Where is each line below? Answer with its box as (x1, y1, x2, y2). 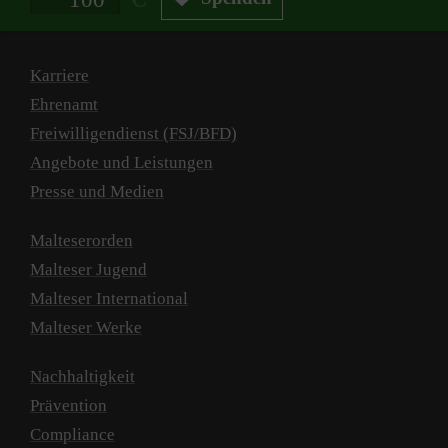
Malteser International (30, 289, 188, 309)
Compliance (30, 425, 115, 445)
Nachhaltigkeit (30, 367, 135, 387)
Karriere (30, 66, 89, 86)
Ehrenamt (30, 95, 98, 115)
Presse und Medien (30, 182, 164, 202)
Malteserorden (30, 231, 133, 251)
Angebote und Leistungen (30, 153, 213, 173)
